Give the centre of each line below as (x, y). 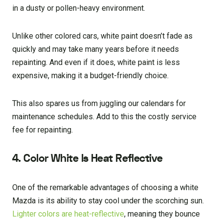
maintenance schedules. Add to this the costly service (104, 116)
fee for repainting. (43, 130)
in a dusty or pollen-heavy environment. (79, 8)
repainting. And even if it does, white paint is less (96, 62)
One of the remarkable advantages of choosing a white (105, 187)
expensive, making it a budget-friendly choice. (90, 75)
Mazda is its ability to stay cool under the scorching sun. (108, 200)
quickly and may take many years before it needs (96, 49)
